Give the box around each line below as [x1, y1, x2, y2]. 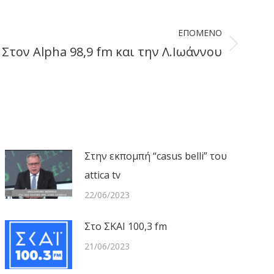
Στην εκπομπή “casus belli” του [84, 149, 228, 163]
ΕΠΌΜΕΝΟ [178, 27, 222, 39]
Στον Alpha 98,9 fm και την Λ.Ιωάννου [2, 43, 222, 60]
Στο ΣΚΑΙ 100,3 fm [84, 220, 168, 233]
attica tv [84, 168, 121, 182]
